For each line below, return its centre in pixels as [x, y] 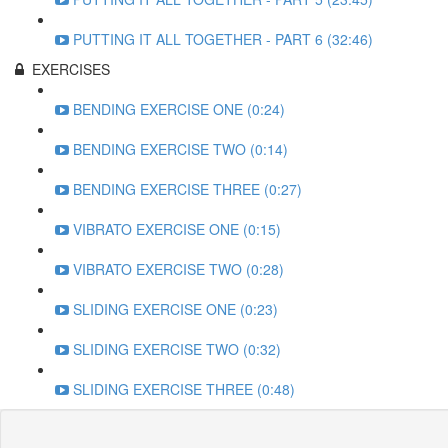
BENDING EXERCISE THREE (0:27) [187, 189]
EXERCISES [71, 69]
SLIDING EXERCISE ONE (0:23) [175, 309]
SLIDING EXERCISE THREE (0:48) [184, 389]
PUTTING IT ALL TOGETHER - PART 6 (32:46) [223, 39]
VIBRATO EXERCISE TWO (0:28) [178, 269]
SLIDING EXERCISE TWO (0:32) [177, 349]
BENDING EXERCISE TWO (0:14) [180, 149]
